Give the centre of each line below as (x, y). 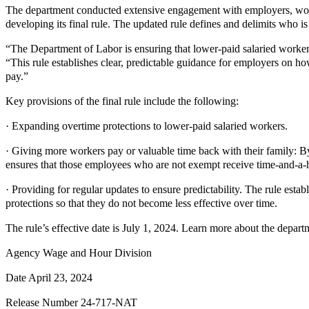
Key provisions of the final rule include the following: (122, 101)
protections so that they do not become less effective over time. (141, 203)
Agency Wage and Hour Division (79, 253)
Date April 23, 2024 (49, 278)
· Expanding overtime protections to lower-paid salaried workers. (147, 126)
